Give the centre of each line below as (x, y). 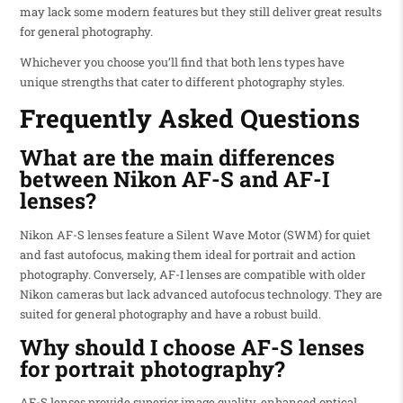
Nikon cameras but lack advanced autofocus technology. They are (201, 294)
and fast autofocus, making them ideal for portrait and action (188, 254)
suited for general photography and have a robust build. (170, 313)
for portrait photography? (152, 368)
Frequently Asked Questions (189, 119)
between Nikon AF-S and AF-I (174, 179)
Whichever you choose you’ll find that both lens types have (182, 62)
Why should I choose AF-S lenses (192, 347)
